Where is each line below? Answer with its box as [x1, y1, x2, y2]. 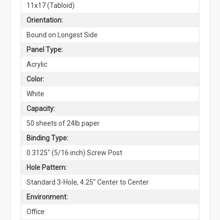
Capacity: [26, 104, 55, 112]
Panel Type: [26, 45, 63, 54]
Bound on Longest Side [26, 30, 98, 39]
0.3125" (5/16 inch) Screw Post [26, 148, 122, 157]
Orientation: [26, 16, 63, 24]
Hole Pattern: [26, 163, 67, 171]
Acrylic [26, 60, 47, 68]
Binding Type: [26, 134, 68, 142]
